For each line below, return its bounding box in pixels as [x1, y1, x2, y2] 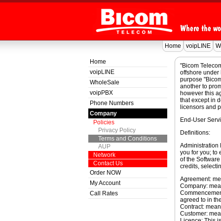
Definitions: [180, 129, 210, 136]
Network [93, 151, 115, 158]
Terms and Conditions [98, 135, 157, 142]
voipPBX [89, 89, 113, 96]
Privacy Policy [98, 127, 136, 134]
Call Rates [89, 190, 118, 197]
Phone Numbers [89, 100, 134, 107]
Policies [93, 119, 114, 126]
